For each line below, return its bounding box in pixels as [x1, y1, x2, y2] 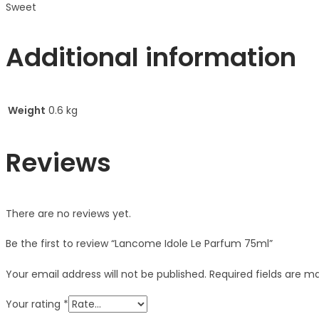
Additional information [6, 38, 296, 75]
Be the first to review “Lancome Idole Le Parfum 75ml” [6, 236, 273, 251]
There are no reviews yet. [6, 206, 131, 221]
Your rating [6, 296, 63, 311]
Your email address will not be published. [6, 266, 206, 281]
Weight [8, 103, 46, 117]
